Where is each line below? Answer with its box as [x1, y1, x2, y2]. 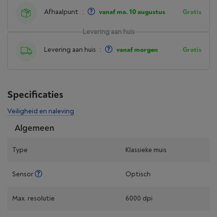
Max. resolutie [12, 194, 55, 202]
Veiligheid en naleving [7, 107, 74, 115]
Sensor [12, 170, 35, 178]
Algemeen [15, 123, 54, 134]
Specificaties [7, 89, 63, 101]
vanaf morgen [116, 46, 158, 54]
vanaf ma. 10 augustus [99, 8, 165, 16]
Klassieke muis [125, 146, 167, 154]
